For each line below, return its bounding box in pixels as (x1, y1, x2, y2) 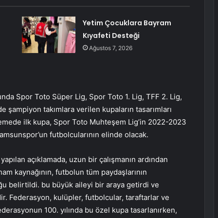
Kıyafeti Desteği (82, 31, 140, 41)
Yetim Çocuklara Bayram (82, 18, 171, 28)
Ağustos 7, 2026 (89, 44, 132, 52)
